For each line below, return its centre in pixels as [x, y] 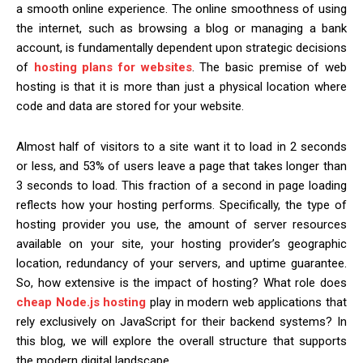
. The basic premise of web [269, 68]
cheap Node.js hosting [81, 303]
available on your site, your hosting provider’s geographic [181, 244]
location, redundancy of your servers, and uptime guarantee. [181, 264]
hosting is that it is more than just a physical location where [181, 87]
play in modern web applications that [246, 303]
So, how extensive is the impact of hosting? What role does [181, 283]
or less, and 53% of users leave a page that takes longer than [181, 167]
